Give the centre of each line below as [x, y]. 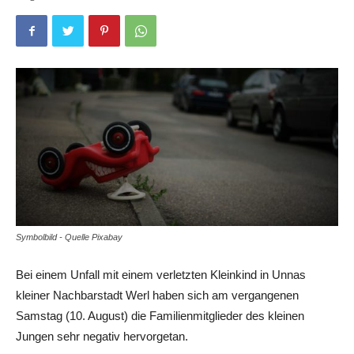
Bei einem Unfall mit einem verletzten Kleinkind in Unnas [161, 274]
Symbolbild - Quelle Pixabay [69, 237]
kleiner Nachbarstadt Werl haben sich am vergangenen [157, 295]
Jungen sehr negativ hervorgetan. [102, 336]
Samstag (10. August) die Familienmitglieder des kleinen [160, 315]
